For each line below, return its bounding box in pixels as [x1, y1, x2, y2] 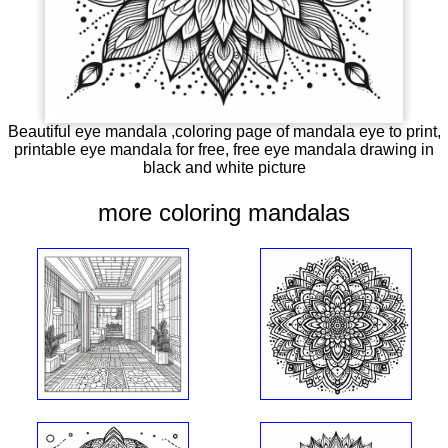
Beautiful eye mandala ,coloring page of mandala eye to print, [7, 122, 441, 140]
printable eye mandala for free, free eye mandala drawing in [14, 140, 434, 158]
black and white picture [142, 158, 306, 176]
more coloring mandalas [98, 199, 350, 227]
